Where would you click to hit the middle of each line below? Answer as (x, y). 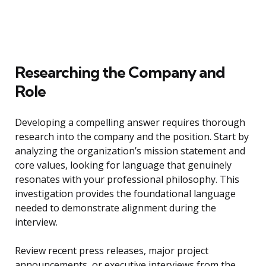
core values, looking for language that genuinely (123, 165)
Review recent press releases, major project (112, 251)
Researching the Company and (120, 72)
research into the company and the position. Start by (132, 137)
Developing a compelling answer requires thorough (130, 123)
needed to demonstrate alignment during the (115, 208)
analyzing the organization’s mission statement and (130, 151)
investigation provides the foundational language (125, 194)
